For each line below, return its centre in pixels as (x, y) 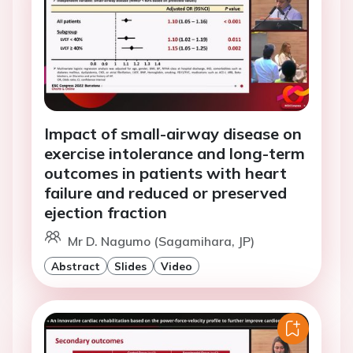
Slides (130, 266)
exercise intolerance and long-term (175, 154)
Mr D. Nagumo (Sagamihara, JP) (161, 242)
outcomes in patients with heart (165, 173)
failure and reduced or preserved (165, 193)
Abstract (76, 266)
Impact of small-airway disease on (173, 134)
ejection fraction (106, 213)
